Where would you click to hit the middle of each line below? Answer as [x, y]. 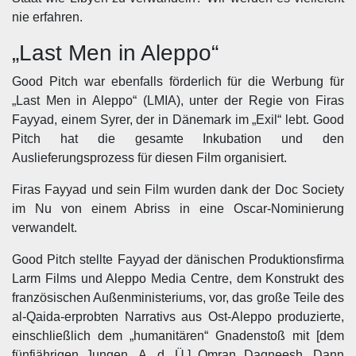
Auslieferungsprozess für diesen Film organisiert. [149, 158]
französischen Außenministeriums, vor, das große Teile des [178, 298]
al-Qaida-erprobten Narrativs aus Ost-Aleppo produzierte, [178, 317]
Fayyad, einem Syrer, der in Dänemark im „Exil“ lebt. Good [178, 120]
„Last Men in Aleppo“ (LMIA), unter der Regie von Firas [178, 101]
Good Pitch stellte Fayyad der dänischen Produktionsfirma [178, 259]
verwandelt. [44, 228]
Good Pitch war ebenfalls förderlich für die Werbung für [178, 81]
